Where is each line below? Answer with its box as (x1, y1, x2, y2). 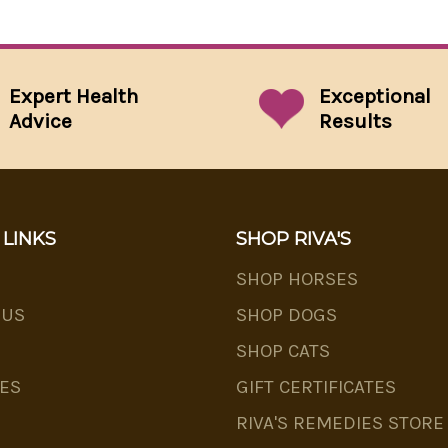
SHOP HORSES (236, 268, 358, 291)
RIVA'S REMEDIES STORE (236, 412, 444, 435)
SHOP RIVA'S (236, 228, 351, 251)
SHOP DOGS (236, 304, 337, 327)
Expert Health (9, 84, 139, 109)
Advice (9, 109, 73, 134)
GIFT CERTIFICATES (236, 376, 396, 399)
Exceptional (319, 84, 432, 109)
